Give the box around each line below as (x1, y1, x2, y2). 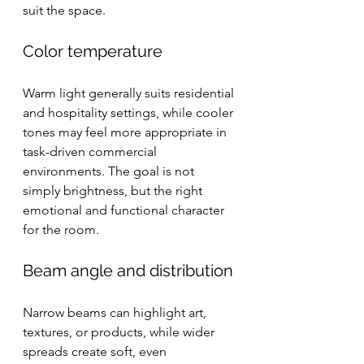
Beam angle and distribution (23, 261, 233, 280)
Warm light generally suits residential (23, 85, 237, 101)
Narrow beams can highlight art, (23, 305, 210, 320)
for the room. (23, 222, 99, 237)
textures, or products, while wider (23, 324, 218, 340)
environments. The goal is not (23, 163, 197, 179)
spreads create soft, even (23, 344, 170, 359)
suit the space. (23, 2, 106, 18)
